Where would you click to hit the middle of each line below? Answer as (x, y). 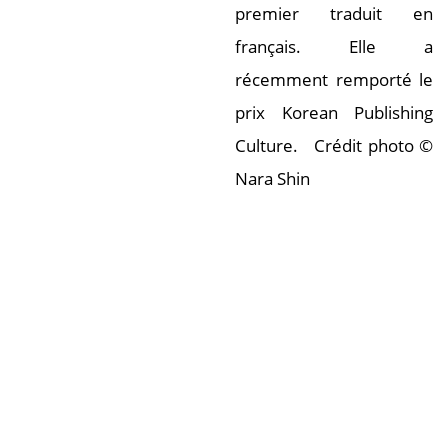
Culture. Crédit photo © (334, 145)
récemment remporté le (334, 79)
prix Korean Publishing (334, 112)
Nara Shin (272, 178)
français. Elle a (334, 46)
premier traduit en (334, 13)
